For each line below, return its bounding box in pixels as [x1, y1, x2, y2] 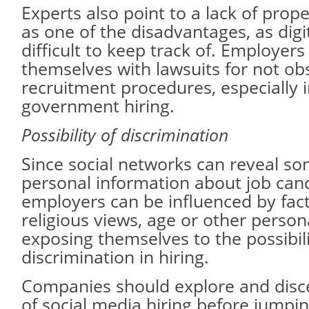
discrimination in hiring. [21, 246, 209, 268]
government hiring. [21, 94, 175, 117]
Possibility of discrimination [21, 123, 228, 146]
